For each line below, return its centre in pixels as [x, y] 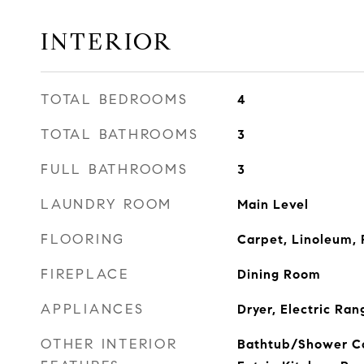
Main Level [273, 204]
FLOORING [83, 239]
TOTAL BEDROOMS [115, 100]
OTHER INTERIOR [109, 344]
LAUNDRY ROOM [106, 204]
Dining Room [279, 274]
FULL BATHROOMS [115, 169]
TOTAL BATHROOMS [120, 134]
